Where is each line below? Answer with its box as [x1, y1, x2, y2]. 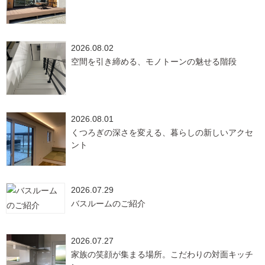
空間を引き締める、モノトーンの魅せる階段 [71, 57, 237, 66]
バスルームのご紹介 [71, 199, 146, 208]
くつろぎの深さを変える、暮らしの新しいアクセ [71, 128, 253, 137]
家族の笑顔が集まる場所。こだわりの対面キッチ [71, 250, 253, 259]
